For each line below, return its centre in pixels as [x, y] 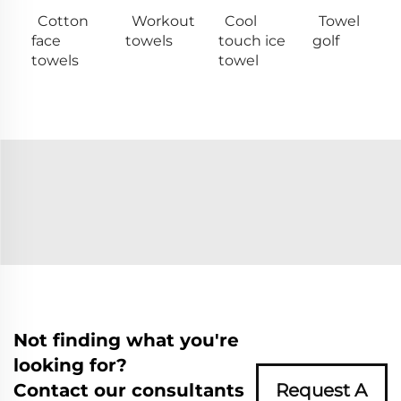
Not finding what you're [126, 340]
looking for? [70, 365]
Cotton [63, 21]
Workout [163, 21]
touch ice [252, 40]
